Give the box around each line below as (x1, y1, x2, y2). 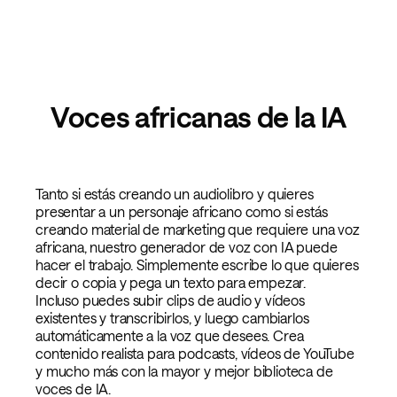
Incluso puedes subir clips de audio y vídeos (35, 291, 305, 308)
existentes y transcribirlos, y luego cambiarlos (35, 308, 309, 326)
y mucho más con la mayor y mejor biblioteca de (35, 362, 333, 379)
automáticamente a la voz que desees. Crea (35, 326, 304, 344)
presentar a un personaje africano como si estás (35, 202, 328, 220)
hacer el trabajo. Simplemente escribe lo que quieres (35, 255, 359, 273)
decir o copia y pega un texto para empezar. (35, 273, 307, 291)
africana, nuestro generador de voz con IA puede (35, 237, 338, 255)
